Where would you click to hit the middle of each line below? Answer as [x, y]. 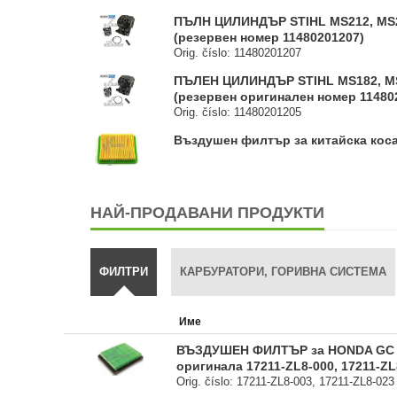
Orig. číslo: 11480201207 [238, 53]
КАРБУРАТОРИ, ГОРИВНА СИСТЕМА [283, 272]
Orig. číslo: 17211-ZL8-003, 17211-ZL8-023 [286, 381]
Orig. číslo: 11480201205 [238, 112]
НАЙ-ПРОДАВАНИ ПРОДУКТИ [207, 213]
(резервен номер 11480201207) [269, 37]
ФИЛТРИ [124, 272]
